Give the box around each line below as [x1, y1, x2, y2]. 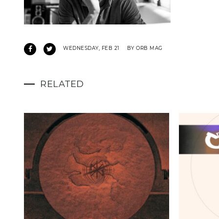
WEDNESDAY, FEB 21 [63, 44, 120, 51]
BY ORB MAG [127, 44, 163, 51]
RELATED [40, 78, 85, 89]
